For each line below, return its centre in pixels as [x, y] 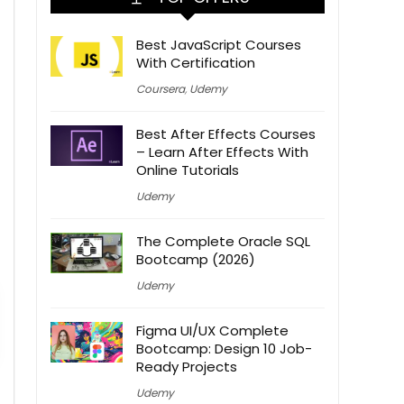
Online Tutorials [188, 170]
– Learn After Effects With [222, 152]
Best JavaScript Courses [219, 45]
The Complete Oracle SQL [223, 242]
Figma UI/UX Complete [212, 331]
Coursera [161, 89]
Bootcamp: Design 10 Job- [224, 349]
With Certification [196, 63]
